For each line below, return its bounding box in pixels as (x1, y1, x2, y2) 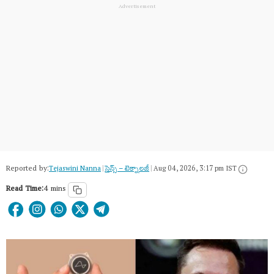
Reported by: (6, 161, 49, 178)
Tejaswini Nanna (49, 161, 101, 177)
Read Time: (6, 181, 43, 198)
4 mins (43, 181, 65, 198)
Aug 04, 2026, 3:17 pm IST (154, 161, 237, 177)
